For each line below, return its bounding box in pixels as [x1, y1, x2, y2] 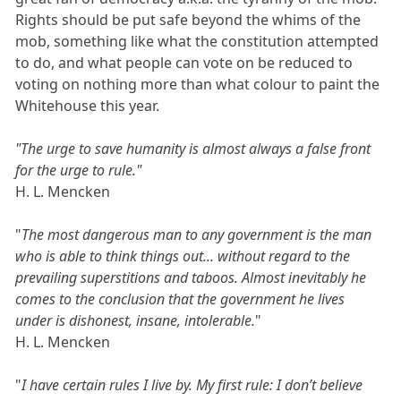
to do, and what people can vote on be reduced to [15, 53, 354, 73]
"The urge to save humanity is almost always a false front [15, 139, 371, 159]
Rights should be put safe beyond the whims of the [15, 10, 362, 30]
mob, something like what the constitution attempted [15, 31, 380, 52]
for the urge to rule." [15, 160, 142, 181]
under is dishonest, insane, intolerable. [15, 311, 256, 331]
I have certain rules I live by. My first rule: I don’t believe [21, 375, 363, 396]
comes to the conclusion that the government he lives [15, 289, 346, 310]
